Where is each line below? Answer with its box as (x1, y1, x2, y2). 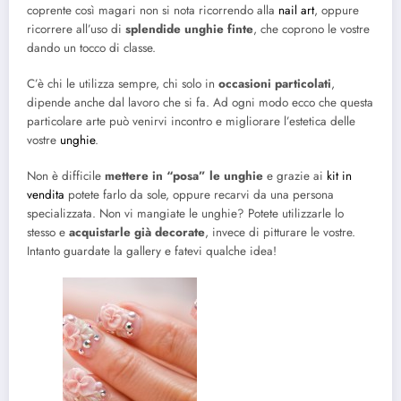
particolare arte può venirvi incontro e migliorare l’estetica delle (27, 112, 355, 130)
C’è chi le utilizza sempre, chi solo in (27, 74, 218, 92)
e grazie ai (263, 167, 327, 185)
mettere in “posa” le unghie (105, 167, 263, 185)
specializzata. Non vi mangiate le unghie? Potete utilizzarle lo (27, 205, 344, 223)
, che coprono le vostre (253, 20, 370, 38)
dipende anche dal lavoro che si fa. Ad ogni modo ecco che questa (27, 93, 373, 111)
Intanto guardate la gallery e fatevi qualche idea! (27, 243, 277, 260)
